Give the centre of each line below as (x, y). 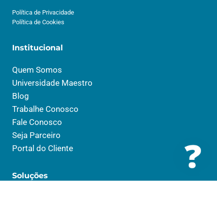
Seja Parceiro (36, 135)
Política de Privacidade (43, 12)
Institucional (38, 47)
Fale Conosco (37, 122)
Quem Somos (37, 70)
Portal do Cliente (43, 148)
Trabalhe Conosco (45, 109)
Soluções (30, 175)
